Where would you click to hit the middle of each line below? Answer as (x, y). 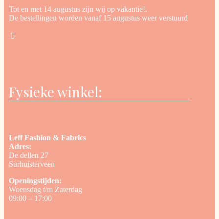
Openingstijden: (35, 180)
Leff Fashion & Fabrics (47, 137)
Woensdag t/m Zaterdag (45, 189)
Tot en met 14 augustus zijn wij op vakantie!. (78, 9)
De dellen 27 (29, 155)
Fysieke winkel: (55, 92)
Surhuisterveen (32, 164)
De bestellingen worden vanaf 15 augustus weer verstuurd (98, 18)
